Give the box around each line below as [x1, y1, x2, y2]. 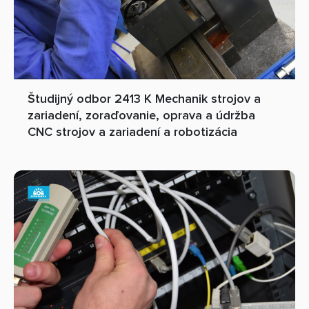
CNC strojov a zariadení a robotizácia [28, 124, 237, 139]
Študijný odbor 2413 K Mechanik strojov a [28, 91, 261, 106]
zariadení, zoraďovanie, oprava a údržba [28, 108, 255, 123]
